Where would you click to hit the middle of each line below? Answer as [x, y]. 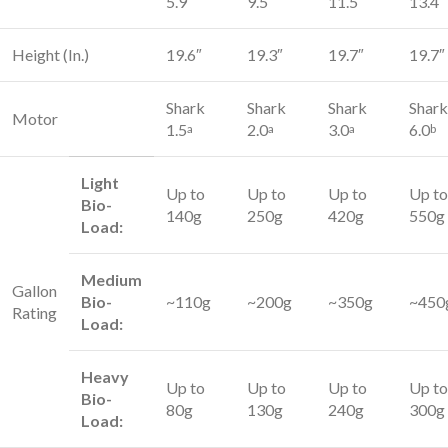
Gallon [34, 290]
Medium [111, 279]
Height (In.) [50, 54]
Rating [34, 312]
